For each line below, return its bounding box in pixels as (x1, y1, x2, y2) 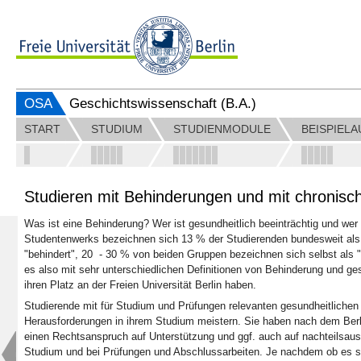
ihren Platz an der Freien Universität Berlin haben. (24, 279, 256, 292)
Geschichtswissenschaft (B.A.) (69, 96, 256, 111)
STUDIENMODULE (173, 123, 271, 135)
